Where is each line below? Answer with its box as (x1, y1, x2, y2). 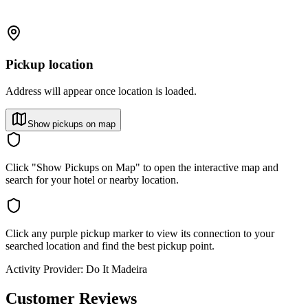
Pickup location (5, 57, 93, 72)
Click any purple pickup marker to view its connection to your (5, 227, 274, 239)
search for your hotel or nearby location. (5, 173, 179, 186)
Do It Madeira (86, 263, 147, 275)
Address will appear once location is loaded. (5, 85, 197, 97)
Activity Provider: (5, 263, 83, 275)
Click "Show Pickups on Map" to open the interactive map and (5, 161, 278, 173)
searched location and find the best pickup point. (5, 239, 214, 252)
